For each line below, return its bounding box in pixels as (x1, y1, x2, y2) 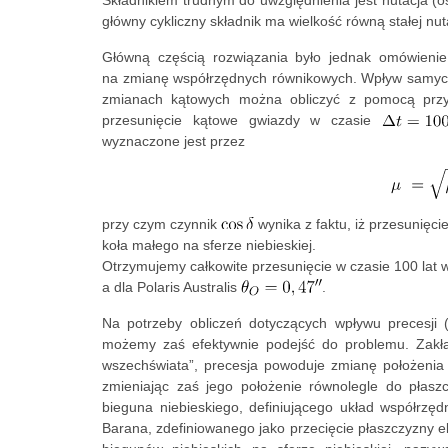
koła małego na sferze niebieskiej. (102, 236, 316, 253)
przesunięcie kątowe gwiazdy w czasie (102, 112, 382, 129)
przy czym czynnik (102, 215, 221, 232)
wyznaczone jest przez (102, 133, 249, 150)
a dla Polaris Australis (102, 278, 241, 295)
